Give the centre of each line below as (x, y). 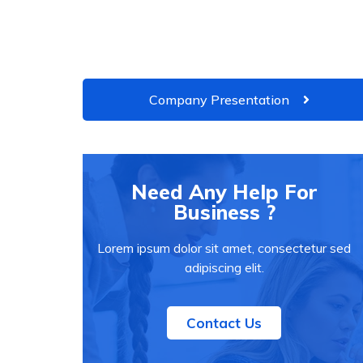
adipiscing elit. (224, 267)
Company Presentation (219, 100)
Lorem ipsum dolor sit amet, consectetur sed (224, 248)
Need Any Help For (224, 192)
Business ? (224, 212)
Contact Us (224, 323)
